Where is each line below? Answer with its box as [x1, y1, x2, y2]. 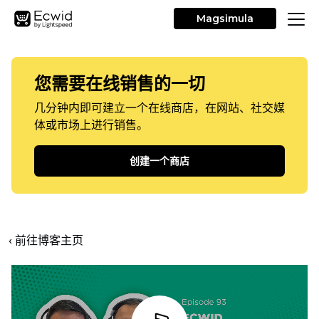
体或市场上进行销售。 [34, 118, 148, 132]
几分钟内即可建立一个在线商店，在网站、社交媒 [34, 101, 285, 115]
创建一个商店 [130, 155, 189, 167]
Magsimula [197, 12, 253, 25]
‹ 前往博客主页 [9, 234, 83, 247]
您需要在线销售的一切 [34, 73, 205, 94]
